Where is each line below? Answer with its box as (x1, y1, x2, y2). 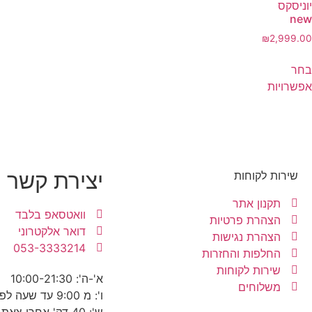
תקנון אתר (233, 196, 281, 210)
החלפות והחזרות (202, 246, 281, 260)
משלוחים (238, 279, 281, 294)
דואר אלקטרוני (18, 224, 86, 238)
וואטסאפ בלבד (15, 207, 86, 221)
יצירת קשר (7, 166, 103, 194)
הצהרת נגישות (212, 229, 281, 244)
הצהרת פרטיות (210, 212, 281, 227)
